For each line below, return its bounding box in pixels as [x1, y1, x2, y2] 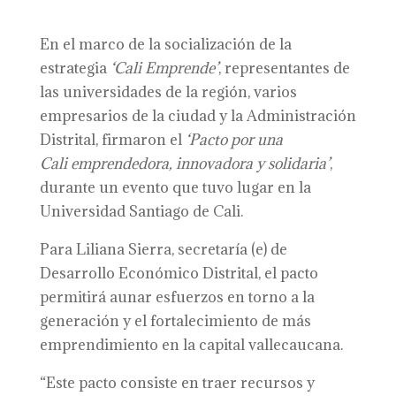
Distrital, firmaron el [39, 130, 186, 149]
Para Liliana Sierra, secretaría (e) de [39, 240, 287, 259]
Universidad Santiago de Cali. [39, 202, 243, 221]
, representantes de [217, 58, 350, 78]
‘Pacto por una [185, 130, 283, 149]
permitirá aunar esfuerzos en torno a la [39, 287, 315, 307]
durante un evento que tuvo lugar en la [39, 178, 311, 197]
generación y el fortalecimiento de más [39, 311, 311, 331]
